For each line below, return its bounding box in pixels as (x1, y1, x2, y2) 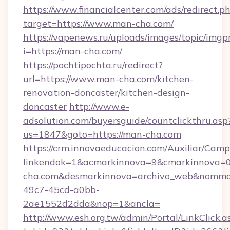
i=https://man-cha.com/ (23, 45, 122, 57)
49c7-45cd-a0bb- (23, 184, 100, 196)
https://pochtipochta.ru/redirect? (23, 59, 163, 71)
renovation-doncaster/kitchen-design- (23, 87, 189, 99)
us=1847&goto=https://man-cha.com (23, 128, 181, 140)
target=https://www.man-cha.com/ (23, 17, 174, 29)
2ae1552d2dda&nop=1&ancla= (23, 198, 160, 209)
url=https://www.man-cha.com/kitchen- (23, 73, 194, 85)
